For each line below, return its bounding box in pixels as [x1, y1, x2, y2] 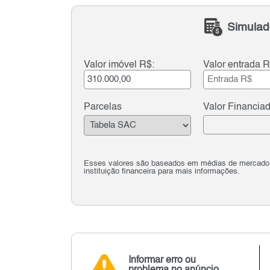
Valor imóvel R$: [83, 60, 154, 71]
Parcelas [83, 102, 122, 113]
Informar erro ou [128, 255, 196, 265]
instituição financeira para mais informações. [83, 167, 240, 175]
